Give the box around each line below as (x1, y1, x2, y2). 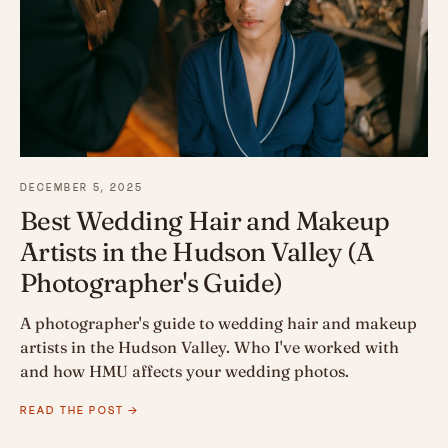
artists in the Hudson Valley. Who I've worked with (20, 336, 399, 357)
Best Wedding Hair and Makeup (20, 204, 390, 237)
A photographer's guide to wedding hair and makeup (20, 312, 417, 333)
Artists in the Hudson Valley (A (20, 235, 374, 268)
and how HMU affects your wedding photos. (20, 360, 349, 381)
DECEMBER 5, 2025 (20, 179, 144, 195)
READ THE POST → (20, 401, 140, 418)
